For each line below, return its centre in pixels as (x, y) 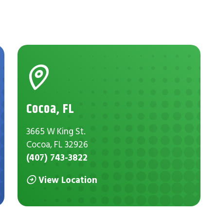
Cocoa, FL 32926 (57, 145)
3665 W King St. (56, 131)
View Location (68, 180)
